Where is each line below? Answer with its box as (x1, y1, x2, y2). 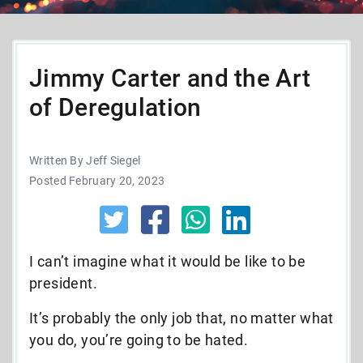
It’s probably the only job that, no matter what (29, 309, 334, 327)
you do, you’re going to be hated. (29, 331, 249, 348)
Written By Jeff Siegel (29, 153, 141, 167)
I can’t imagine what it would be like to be (29, 252, 306, 270)
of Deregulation (29, 92, 202, 122)
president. (29, 274, 98, 292)
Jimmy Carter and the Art (29, 63, 311, 92)
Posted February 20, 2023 (29, 173, 165, 187)
